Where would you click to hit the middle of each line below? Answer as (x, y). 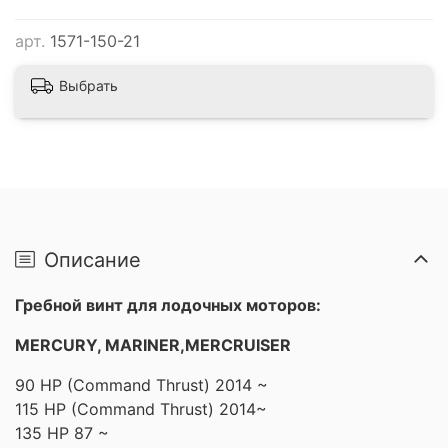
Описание (92, 259)
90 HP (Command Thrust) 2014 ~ (141, 385)
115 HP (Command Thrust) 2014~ (141, 409)
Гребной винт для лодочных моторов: (168, 305)
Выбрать (88, 86)
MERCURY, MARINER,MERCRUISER (153, 345)
